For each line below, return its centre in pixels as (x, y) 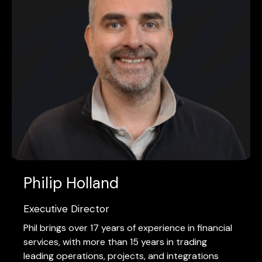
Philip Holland (71, 183)
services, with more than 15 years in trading (115, 242)
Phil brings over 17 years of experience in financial (128, 227)
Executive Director (66, 208)
